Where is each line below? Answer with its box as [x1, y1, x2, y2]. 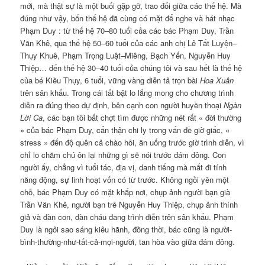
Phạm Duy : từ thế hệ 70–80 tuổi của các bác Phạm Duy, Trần [20, 24, 234, 36]
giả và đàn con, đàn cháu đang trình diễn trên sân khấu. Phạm [20, 211, 234, 222]
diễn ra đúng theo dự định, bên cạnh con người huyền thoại [20, 99, 224, 111]
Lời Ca [20, 111, 43, 123]
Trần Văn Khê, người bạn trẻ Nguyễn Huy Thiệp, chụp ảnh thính [20, 198, 238, 210]
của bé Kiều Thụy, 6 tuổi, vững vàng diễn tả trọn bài [20, 74, 201, 86]
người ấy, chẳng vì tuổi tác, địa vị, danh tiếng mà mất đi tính [20, 161, 227, 173]
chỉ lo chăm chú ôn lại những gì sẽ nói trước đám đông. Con [20, 148, 227, 160]
